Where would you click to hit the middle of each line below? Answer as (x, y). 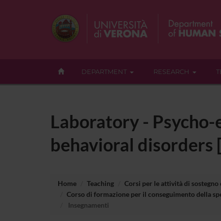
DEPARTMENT (104, 72)
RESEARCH (171, 72)
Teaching (100, 183)
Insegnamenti (88, 205)
